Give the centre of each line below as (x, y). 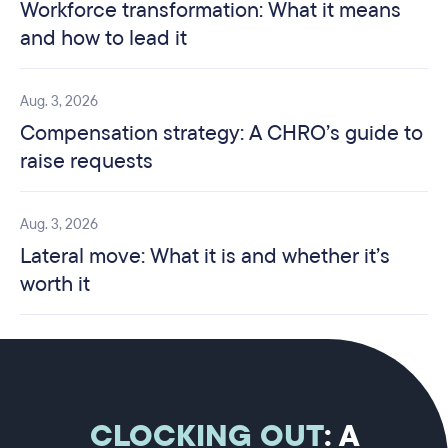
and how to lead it (103, 37)
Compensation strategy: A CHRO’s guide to (221, 132)
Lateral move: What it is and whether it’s (205, 255)
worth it (55, 283)
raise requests (86, 160)
